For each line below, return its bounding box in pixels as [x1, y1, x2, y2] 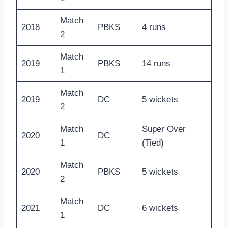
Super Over [141, 124, 186, 134]
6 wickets [141, 203, 178, 213]
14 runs [141, 59, 170, 69]
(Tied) [141, 138, 164, 148]
